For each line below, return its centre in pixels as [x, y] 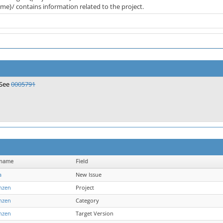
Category [87, 201]
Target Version [95, 214]
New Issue [89, 175]
